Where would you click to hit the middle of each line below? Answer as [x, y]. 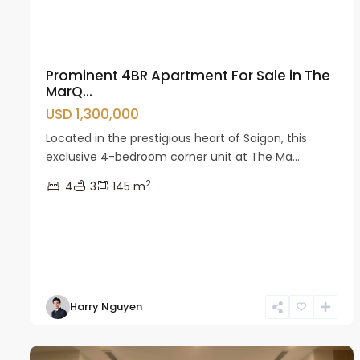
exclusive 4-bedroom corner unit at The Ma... [173, 157]
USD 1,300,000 [92, 115]
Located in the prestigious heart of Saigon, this [176, 139]
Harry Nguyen [106, 307]
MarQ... [69, 92]
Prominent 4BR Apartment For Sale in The [188, 76]
